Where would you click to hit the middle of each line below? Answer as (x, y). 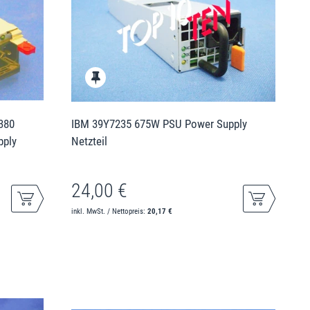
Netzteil (90, 142)
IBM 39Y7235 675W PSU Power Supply (159, 124)
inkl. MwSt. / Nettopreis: (110, 212)
